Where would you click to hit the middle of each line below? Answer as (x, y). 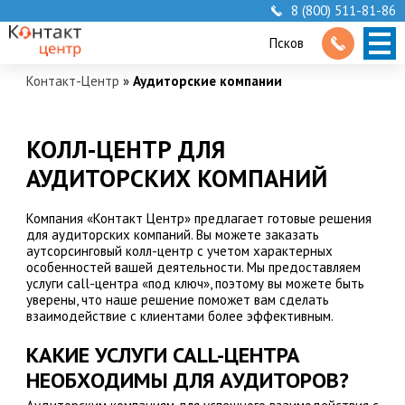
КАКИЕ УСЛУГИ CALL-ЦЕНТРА (163, 355)
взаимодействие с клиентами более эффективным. (179, 316)
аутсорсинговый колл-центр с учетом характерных (179, 251)
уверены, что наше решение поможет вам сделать (177, 300)
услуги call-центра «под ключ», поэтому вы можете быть (195, 284)
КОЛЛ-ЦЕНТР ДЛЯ (125, 150)
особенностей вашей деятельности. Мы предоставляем (193, 268)
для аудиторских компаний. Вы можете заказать (172, 235)
